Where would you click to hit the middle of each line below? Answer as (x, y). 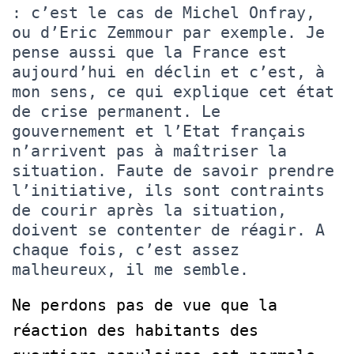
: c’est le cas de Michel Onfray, (164, 12)
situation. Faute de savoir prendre (173, 170)
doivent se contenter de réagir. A (168, 230)
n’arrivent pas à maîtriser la (149, 151)
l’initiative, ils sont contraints (168, 190)
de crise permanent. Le (116, 111)
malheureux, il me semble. (130, 269)
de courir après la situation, (149, 210)
